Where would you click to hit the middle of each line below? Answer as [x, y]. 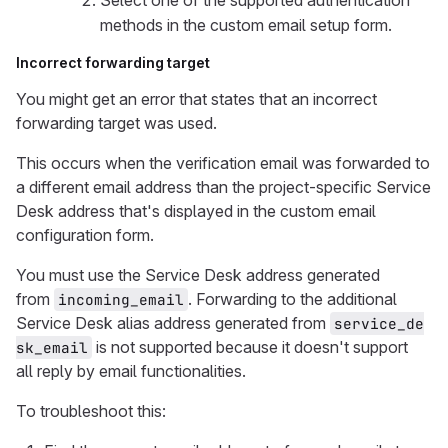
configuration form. [85, 235]
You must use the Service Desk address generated [198, 275]
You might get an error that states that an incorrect [196, 99]
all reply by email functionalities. [131, 371]
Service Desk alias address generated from [173, 323]
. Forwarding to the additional [294, 299]
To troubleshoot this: [91, 411]
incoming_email [121, 299]
